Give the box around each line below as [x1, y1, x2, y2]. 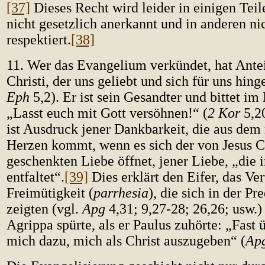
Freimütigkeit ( [7, 185, 93, 201]
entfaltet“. [7, 169, 64, 185]
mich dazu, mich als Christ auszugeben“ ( [7, 233, 245, 248]
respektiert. [7, 32, 71, 47]
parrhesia [93, 185, 148, 201]
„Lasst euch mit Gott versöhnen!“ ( [7, 105, 208, 121]
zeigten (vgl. [7, 201, 82, 216]
